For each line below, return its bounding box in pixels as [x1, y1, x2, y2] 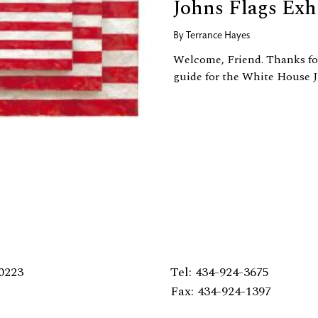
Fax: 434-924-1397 [170, 281, 271, 301]
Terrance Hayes [186, 31, 250, 41]
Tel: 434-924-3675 [170, 262, 269, 282]
